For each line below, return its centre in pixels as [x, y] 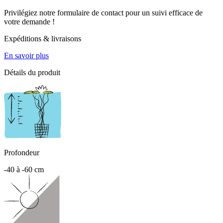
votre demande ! [29, 21]
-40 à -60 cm [24, 169]
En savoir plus [26, 55]
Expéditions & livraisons [43, 38]
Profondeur [22, 152]
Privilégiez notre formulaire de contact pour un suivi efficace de [103, 12]
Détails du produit [32, 72]
